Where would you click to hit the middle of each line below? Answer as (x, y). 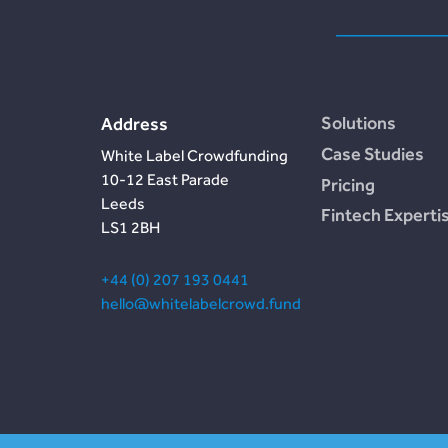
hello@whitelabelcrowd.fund (200, 304)
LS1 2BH (130, 228)
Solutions (358, 123)
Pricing (347, 184)
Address (134, 124)
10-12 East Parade (164, 180)
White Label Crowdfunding (194, 156)
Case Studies (372, 153)
